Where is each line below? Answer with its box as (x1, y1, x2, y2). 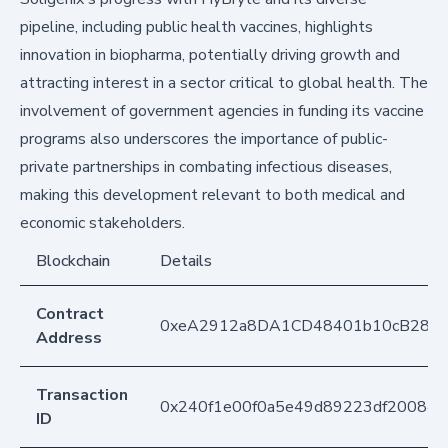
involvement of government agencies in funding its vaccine (20, 100, 424, 123)
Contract (36, 303, 104, 326)
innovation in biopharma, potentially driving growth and (20, 44, 400, 67)
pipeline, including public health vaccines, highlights (20, 16, 373, 39)
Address (36, 327, 102, 350)
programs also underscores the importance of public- (20, 128, 388, 151)
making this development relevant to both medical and (20, 184, 405, 207)
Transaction (36, 384, 128, 407)
